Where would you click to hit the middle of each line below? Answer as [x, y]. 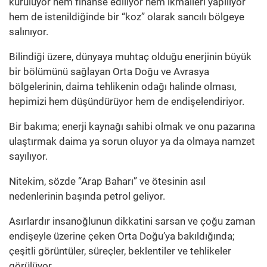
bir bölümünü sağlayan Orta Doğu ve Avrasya [109, 71]
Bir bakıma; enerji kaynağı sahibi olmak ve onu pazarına [132, 126]
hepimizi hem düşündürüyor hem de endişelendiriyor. [127, 101]
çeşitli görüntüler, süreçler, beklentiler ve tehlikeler [120, 251]
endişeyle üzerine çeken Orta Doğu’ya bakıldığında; [122, 236]
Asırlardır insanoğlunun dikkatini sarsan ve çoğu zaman [132, 221]
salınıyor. [29, 31]
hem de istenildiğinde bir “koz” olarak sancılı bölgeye [127, 16]
